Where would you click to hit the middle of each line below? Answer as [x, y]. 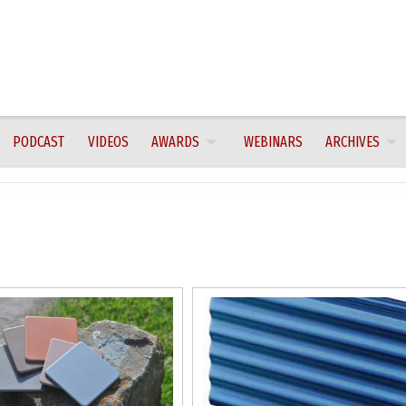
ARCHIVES [352, 141]
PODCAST [39, 141]
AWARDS [175, 141]
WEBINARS [273, 141]
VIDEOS [108, 141]
